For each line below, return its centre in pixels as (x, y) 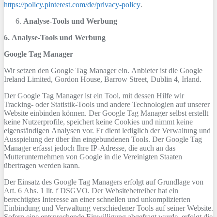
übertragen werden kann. (42, 165)
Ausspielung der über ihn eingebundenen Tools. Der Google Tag (103, 139)
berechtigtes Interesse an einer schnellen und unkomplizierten (97, 199)
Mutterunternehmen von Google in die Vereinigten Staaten (93, 157)
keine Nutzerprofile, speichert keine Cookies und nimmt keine (98, 122)
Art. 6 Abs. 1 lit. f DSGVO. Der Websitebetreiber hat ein (91, 191)
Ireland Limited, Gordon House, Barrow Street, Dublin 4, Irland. (103, 79)
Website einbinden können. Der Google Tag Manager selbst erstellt (106, 113)
